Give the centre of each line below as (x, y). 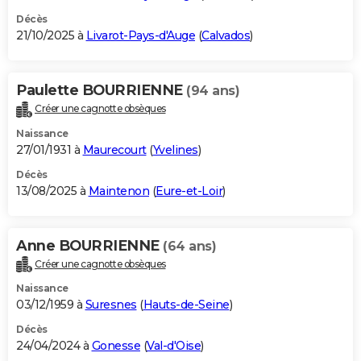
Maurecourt (114, 149)
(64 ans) (189, 246)
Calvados (226, 35)
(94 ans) (213, 90)
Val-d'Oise (174, 346)
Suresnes (111, 305)
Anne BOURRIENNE (89, 245)
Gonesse (116, 346)
